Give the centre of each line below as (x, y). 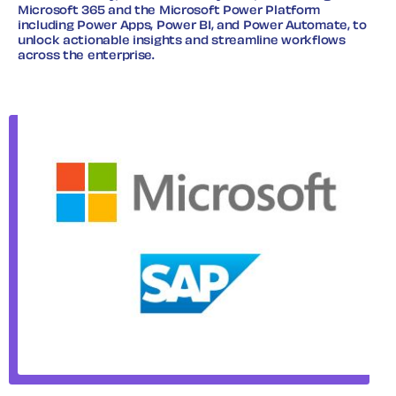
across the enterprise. (86, 56)
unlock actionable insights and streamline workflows (182, 41)
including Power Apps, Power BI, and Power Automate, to (192, 26)
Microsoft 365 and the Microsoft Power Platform (169, 11)
